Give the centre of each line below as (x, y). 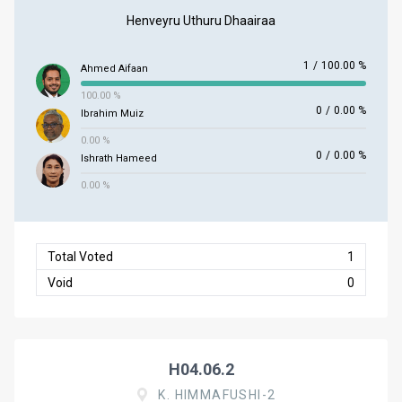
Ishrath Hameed (119, 158)
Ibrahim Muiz (112, 114)
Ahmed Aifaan (114, 69)
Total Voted (80, 257)
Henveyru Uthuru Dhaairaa (201, 21)
